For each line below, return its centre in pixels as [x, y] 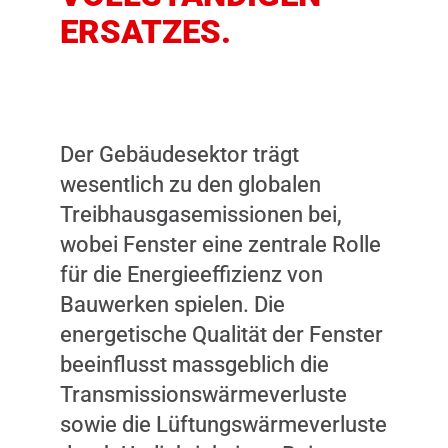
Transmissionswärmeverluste [203, 394]
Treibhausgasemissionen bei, [201, 214]
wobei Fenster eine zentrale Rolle [220, 244]
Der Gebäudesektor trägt [179, 154]
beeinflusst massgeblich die [194, 364]
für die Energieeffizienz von [191, 274]
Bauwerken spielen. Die [172, 304]
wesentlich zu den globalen [190, 184]
